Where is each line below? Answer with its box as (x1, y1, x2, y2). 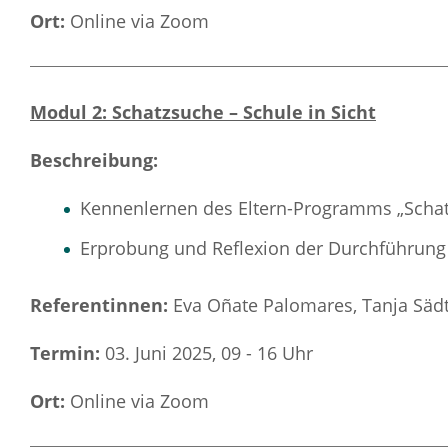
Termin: (30, 341, 105, 365)
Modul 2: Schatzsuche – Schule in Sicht (30, 100, 376, 124)
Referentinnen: (30, 293, 173, 317)
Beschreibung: (30, 148, 158, 172)
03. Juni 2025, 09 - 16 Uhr (105, 341, 313, 365)
